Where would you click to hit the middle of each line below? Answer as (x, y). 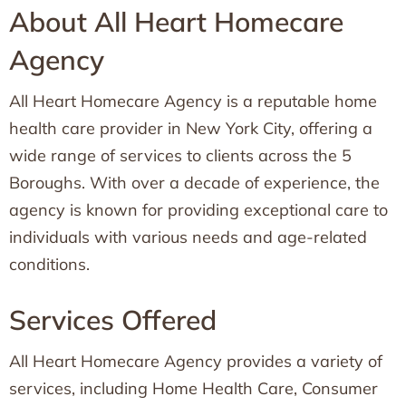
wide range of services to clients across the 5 (180, 155)
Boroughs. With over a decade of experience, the (194, 183)
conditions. (49, 264)
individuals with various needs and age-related (188, 237)
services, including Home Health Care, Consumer (193, 388)
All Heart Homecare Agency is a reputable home (193, 101)
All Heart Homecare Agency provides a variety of (196, 361)
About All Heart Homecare (176, 22)
